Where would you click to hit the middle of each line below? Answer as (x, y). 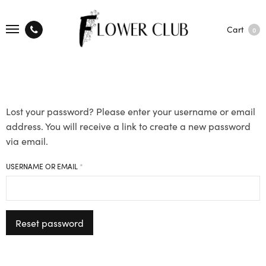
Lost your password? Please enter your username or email (131, 111)
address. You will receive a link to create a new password (128, 126)
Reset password (50, 223)
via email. (27, 141)
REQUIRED (100, 165)
